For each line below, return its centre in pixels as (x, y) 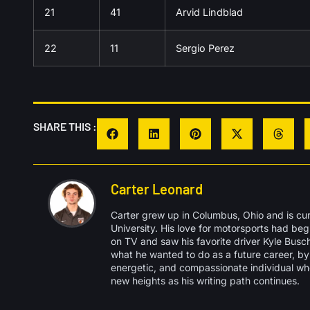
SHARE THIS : (65, 126)
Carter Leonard (157, 189)
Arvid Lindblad (209, 12)
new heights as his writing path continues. (205, 280)
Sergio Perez (205, 48)
